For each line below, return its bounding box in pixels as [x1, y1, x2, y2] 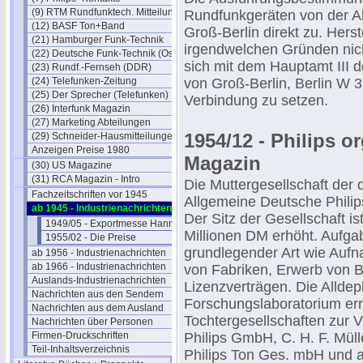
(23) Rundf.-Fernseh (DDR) [32, 62, 152, 73]
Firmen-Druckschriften [32, 330, 129, 341]
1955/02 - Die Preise [45, 232, 136, 243]
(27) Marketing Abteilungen [32, 117, 151, 128]
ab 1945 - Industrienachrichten [32, 203, 172, 214]
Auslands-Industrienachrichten [32, 275, 166, 286]
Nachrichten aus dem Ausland [32, 302, 164, 314]
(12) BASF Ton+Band [32, 20, 125, 32]
